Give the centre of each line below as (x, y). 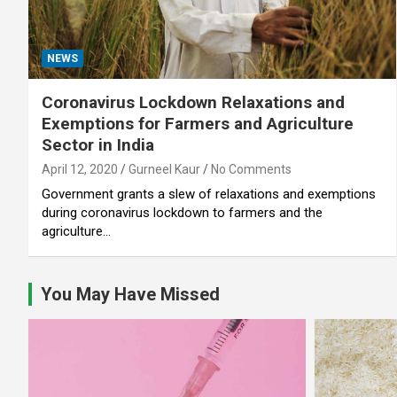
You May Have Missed (130, 294)
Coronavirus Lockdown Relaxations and (193, 102)
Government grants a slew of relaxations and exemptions (209, 194)
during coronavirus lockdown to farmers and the (182, 212)
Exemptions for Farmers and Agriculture (198, 123)
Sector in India (98, 144)
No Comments (251, 169)
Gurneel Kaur (164, 169)
